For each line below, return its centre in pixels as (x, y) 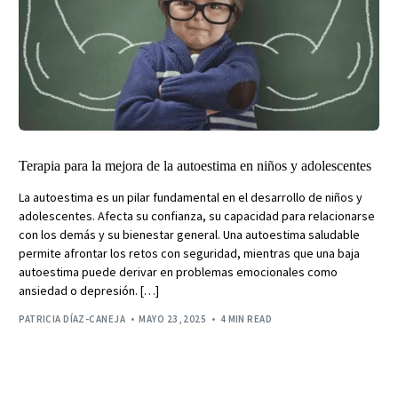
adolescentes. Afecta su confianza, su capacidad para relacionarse (197, 215)
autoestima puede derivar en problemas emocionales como (179, 271)
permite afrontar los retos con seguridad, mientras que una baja (190, 253)
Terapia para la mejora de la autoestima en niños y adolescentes (195, 165)
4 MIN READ (246, 319)
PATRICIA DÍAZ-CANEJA (72, 319)
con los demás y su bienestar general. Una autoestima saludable (190, 234)
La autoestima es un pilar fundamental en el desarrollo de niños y (191, 197)
